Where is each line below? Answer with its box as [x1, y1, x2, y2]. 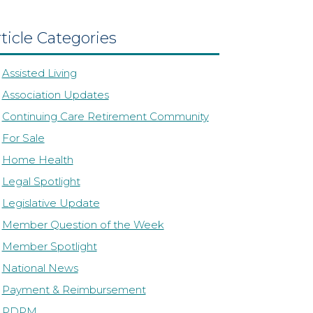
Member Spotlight [1, 240, 97, 253]
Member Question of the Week [1, 218, 164, 231]
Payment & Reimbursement [1, 283, 146, 296]
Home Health [1, 153, 73, 166]
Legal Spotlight [1, 175, 80, 188]
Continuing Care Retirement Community [1, 110, 209, 123]
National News [1, 261, 78, 275]
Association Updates [1, 88, 109, 101]
